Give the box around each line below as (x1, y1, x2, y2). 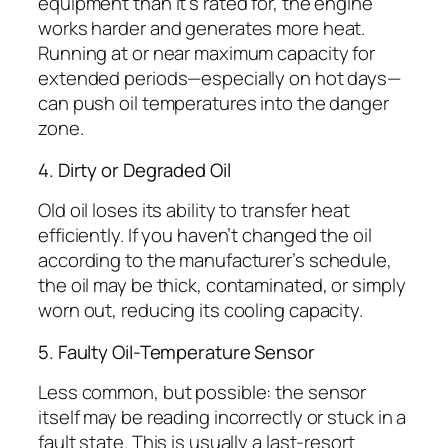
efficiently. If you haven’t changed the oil (38, 222, 372, 249)
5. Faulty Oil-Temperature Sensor (38, 338, 315, 365)
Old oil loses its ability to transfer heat (38, 197, 350, 224)
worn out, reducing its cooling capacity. (38, 297, 363, 324)
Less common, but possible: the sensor (38, 379, 367, 406)
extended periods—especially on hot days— (38, 65, 401, 92)
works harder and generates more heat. (38, 15, 366, 42)
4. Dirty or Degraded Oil (38, 156, 231, 183)
